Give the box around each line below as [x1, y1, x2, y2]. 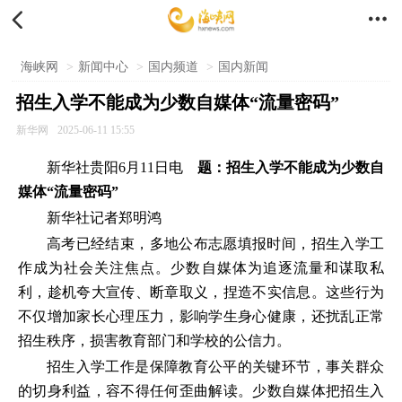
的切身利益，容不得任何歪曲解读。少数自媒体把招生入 [18, 383, 384, 398]
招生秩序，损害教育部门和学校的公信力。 [18, 333, 291, 348]
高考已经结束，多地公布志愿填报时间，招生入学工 [47, 236, 384, 251]
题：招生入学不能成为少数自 [197, 160, 384, 175]
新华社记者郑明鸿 [47, 210, 162, 225]
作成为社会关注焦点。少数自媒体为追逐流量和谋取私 [18, 260, 384, 275]
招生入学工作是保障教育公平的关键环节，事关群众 [47, 359, 384, 374]
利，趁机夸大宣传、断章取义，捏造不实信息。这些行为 [18, 284, 384, 300]
